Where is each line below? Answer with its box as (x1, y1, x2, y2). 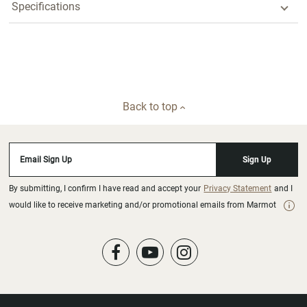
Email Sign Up (20, 155, 73, 164)
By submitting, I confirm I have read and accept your (9, 184, 204, 193)
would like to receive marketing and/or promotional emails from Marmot (9, 200, 277, 210)
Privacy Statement (204, 184, 272, 193)
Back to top (122, 100, 180, 113)
